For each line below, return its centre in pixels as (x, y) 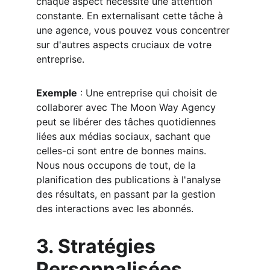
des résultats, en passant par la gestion (127, 194)
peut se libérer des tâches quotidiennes (127, 122)
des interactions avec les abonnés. (115, 209)
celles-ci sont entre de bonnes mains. (123, 151)
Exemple (57, 93)
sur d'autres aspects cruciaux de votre (125, 45)
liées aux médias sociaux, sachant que (125, 136)
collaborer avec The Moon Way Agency (127, 107)
